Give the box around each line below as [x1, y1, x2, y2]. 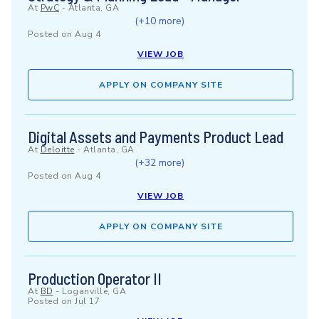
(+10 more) [134, 14, 184, 28]
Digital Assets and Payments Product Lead [28, 127, 283, 146]
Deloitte [40, 144, 75, 155]
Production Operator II [28, 269, 162, 288]
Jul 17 [75, 296, 100, 307]
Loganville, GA [62, 286, 126, 297]
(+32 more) [134, 156, 184, 169]
